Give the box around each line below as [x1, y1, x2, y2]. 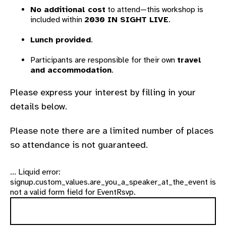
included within [30, 15, 84, 25]
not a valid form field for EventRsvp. [10, 187, 136, 197]
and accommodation [30, 65, 111, 75]
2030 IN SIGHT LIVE [84, 15, 168, 25]
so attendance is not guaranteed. [10, 139, 150, 150]
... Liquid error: [10, 167, 61, 177]
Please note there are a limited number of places [10, 125, 213, 136]
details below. [10, 101, 70, 112]
